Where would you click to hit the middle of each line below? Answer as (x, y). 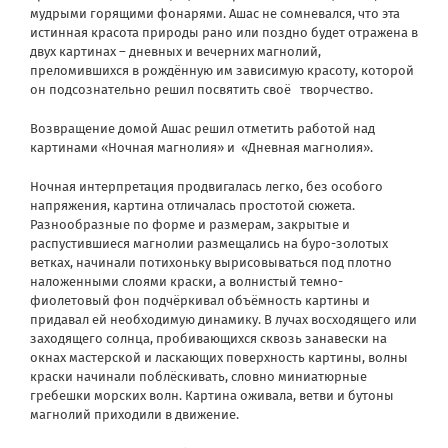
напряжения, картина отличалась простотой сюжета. (192, 205)
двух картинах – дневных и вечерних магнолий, (175, 51)
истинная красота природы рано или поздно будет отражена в (224, 32)
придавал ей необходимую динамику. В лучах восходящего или (223, 319)
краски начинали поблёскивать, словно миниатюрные (198, 376)
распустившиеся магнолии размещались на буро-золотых (209, 243)
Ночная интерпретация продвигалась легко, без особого (206, 186)
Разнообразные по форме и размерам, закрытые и (190, 224)
